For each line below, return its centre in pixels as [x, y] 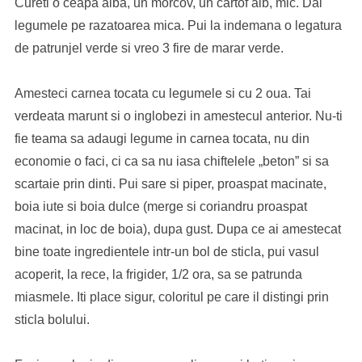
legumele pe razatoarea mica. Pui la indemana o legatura [178, 25]
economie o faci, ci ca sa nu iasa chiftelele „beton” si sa [171, 161]
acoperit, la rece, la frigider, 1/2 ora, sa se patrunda [158, 274]
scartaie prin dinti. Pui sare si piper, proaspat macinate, [170, 184]
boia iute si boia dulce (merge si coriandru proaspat [160, 206]
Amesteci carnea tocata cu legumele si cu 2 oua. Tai [162, 93]
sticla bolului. [52, 320]
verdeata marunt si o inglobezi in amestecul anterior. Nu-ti [178, 116]
